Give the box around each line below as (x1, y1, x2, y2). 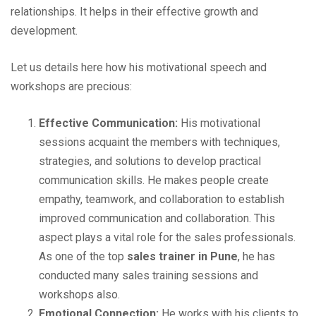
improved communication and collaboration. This (39, 211, 275, 225)
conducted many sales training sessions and (39, 268, 258, 282)
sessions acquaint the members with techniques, (39, 135, 280, 149)
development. (11, 23, 78, 37)
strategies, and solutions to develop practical (39, 154, 261, 168)
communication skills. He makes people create (39, 173, 269, 187)
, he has (238, 249, 275, 263)
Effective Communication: (39, 116, 178, 130)
